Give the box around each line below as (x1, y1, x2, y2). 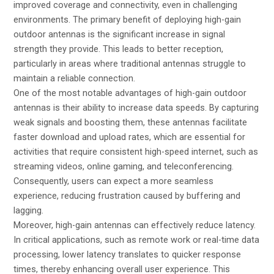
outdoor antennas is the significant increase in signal (13, 29, 226, 40)
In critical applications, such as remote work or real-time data (13, 234, 260, 246)
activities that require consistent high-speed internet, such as (13, 146, 259, 158)
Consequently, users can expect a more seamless (13, 176, 214, 187)
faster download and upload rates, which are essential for (13, 131, 246, 143)
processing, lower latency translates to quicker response (13, 249, 242, 261)
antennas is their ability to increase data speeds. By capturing (13, 102, 259, 114)
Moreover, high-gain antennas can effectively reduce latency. (13, 220, 256, 231)
